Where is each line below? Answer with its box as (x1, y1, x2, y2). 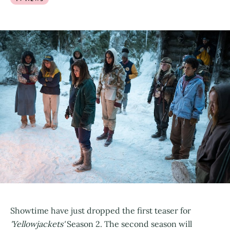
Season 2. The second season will (67, 218, 192, 229)
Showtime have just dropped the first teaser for (10, 205, 191, 216)
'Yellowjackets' (10, 218, 67, 229)
